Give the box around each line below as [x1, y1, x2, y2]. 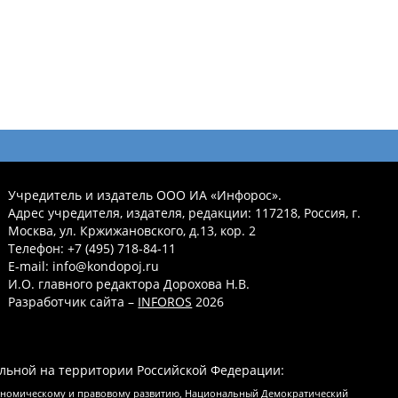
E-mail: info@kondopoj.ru [8, 258, 160, 275]
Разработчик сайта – [8, 293, 139, 311]
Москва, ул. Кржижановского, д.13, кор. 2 [8, 222, 257, 240]
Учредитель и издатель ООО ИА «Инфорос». [8, 187, 283, 204]
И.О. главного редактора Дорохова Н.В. [8, 275, 251, 293]
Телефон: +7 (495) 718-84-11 [8, 240, 177, 258]
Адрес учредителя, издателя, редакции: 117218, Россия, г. [8, 204, 362, 222]
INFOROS [138, 293, 193, 311]
